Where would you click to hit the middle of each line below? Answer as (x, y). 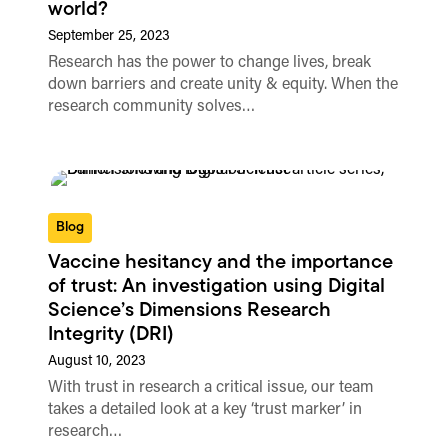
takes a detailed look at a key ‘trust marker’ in (205, 410)
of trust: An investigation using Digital (217, 287)
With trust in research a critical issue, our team (211, 388)
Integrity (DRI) (111, 335)
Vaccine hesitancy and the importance (221, 263)
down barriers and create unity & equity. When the (223, 85)
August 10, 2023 (97, 362)
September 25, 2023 (109, 37)
